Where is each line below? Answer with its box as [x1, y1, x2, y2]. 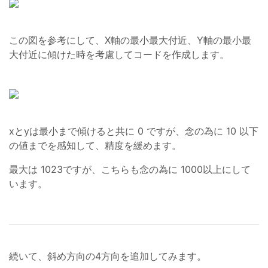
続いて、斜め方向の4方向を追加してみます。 [9, 250, 206, 263]
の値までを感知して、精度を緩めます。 [9, 139, 181, 152]
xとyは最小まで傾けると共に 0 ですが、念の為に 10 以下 [9, 125, 258, 138]
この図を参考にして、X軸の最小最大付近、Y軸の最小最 [9, 34, 251, 47]
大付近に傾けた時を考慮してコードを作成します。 [9, 48, 229, 61]
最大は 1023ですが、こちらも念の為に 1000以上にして [9, 163, 251, 176]
